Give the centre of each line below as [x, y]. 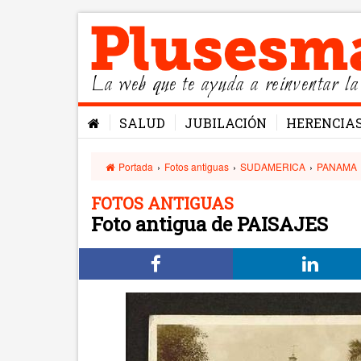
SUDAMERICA [273, 166]
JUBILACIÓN [226, 123]
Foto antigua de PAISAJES [210, 224]
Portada [135, 166]
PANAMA [337, 166]
